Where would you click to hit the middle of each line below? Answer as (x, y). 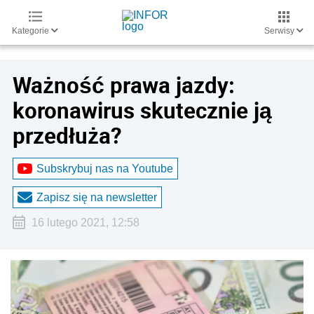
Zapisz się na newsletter (97, 197)
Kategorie (32, 31)
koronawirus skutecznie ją (142, 110)
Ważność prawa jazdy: (124, 85)
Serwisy (280, 31)
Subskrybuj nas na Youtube (105, 168)
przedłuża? (67, 135)
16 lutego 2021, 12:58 (85, 223)
